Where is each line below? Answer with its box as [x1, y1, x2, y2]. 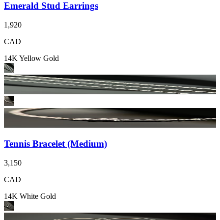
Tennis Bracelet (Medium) [4, 138, 107, 149]
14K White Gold [4, 192, 56, 200]
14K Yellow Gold [4, 54, 59, 62]
